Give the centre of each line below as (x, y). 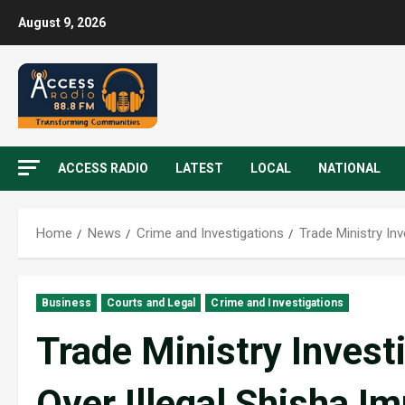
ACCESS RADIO (103, 168)
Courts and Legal (151, 303)
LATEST (199, 168)
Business (66, 303)
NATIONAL (349, 168)
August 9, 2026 (62, 23)
